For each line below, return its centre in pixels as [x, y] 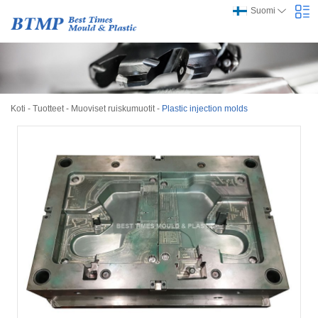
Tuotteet [48, 108]
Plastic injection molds [205, 108]
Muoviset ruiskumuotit [113, 108]
